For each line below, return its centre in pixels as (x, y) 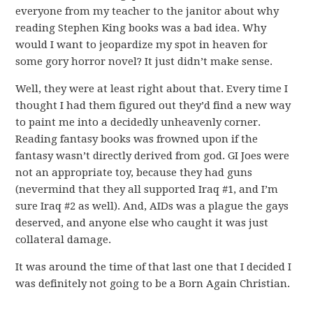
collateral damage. (64, 240)
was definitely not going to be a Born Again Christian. (153, 284)
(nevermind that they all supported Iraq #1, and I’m (147, 189)
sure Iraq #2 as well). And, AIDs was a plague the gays (152, 206)
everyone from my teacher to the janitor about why (147, 11)
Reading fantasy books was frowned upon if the (137, 139)
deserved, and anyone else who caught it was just (142, 223)
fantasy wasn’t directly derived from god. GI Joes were (153, 156)
